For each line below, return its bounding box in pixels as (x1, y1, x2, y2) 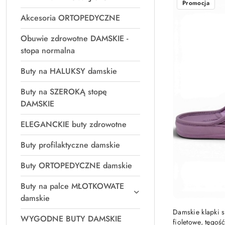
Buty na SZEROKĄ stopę (21, 86, 107, 97)
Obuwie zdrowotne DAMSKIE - (21, 33, 128, 44)
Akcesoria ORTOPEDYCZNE (21, 12, 120, 24)
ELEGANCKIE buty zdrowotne (21, 119, 127, 130)
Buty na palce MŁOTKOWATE (21, 180, 124, 192)
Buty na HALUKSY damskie (21, 65, 117, 77)
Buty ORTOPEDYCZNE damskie (21, 160, 132, 171)
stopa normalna (21, 45, 75, 56)
